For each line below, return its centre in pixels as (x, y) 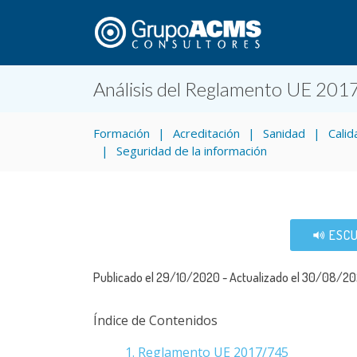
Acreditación (206, 133)
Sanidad (284, 133)
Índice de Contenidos (155, 320)
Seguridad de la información (192, 151)
